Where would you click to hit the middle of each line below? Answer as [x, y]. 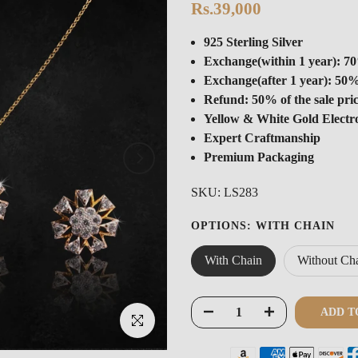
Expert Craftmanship [262, 138]
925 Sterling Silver [253, 42]
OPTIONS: [223, 226]
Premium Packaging [259, 157]
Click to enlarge [156, 320]
